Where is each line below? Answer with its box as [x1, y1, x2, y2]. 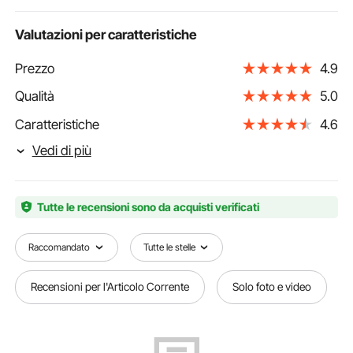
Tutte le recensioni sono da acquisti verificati [36, 199, 259, 214]
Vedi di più [32, 142, 91, 158]
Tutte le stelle [143, 240, 195, 253]
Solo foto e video [232, 280, 312, 294]
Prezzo [15, 60, 55, 76]
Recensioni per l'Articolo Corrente [31, 280, 190, 294]
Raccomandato [28, 240, 91, 253]
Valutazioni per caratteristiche [15, 27, 198, 43]
